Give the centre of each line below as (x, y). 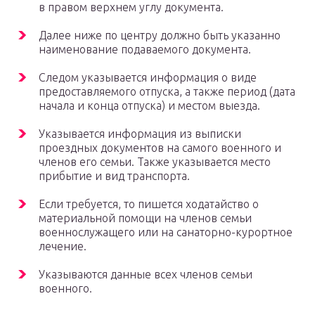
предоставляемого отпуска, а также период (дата (167, 92)
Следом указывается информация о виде (148, 78)
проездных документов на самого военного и (160, 148)
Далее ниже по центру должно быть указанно (160, 36)
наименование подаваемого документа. (145, 50)
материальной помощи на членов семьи (145, 218)
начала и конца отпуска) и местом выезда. (149, 106)
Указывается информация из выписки (140, 134)
